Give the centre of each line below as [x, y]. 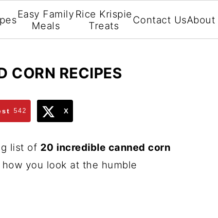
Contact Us [160, 20]
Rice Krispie [104, 14]
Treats [104, 26]
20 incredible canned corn [105, 147]
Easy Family [46, 14]
